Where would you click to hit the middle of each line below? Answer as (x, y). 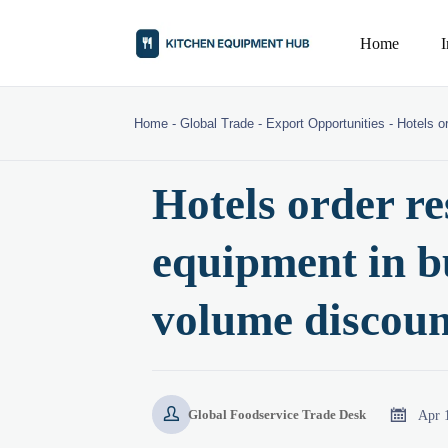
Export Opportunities (326, 124)
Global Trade (217, 124)
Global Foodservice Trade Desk (276, 414)
